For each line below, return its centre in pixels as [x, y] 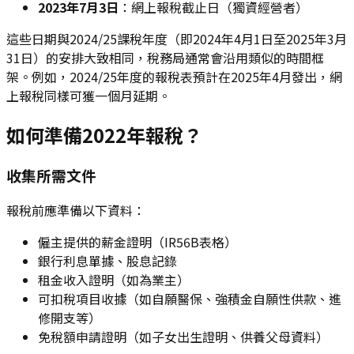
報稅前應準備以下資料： [76, 210]
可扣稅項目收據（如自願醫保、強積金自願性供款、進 [190, 298]
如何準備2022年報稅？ [104, 134]
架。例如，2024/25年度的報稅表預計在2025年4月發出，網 [174, 77]
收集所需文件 [51, 175]
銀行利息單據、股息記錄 [107, 260]
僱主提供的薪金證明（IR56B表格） [137, 241]
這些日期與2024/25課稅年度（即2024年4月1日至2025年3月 [177, 39]
